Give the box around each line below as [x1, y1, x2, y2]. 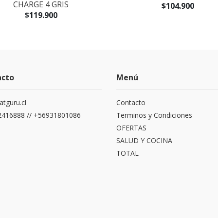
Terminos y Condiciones [116, 110, 192, 120]
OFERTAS [116, 123, 146, 132]
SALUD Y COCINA [116, 135, 172, 145]
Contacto [116, 97, 145, 107]
